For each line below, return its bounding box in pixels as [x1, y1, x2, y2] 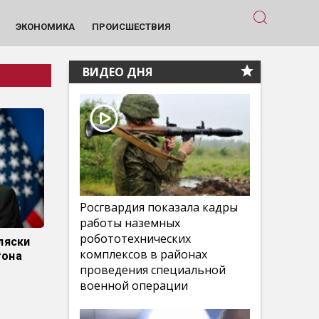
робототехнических [80, 231, 191, 246]
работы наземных [80, 215, 180, 231]
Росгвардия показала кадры [80, 199, 238, 215]
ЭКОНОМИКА [15, 21, 75, 32]
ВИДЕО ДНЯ [80, 64, 152, 80]
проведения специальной [80, 262, 226, 278]
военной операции [80, 278, 188, 293]
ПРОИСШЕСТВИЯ [91, 21, 171, 32]
